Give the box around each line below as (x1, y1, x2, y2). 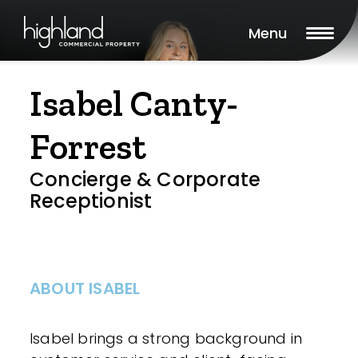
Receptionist (30, 188, 153, 214)
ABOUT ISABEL (30, 277, 141, 300)
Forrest (30, 125, 147, 169)
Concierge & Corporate (30, 166, 261, 193)
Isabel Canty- (30, 82, 239, 125)
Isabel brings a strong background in (30, 328, 303, 348)
